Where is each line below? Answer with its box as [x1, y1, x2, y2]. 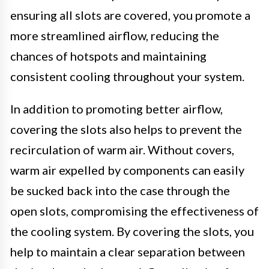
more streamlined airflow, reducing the [10, 28, 219, 43]
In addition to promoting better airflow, [10, 101, 223, 116]
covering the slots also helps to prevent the [10, 122, 242, 137]
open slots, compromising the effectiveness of [10, 204, 259, 219]
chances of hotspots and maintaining [10, 49, 207, 64]
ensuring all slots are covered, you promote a [10, 8, 250, 23]
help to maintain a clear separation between [10, 244, 245, 259]
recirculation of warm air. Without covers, [10, 142, 234, 157]
